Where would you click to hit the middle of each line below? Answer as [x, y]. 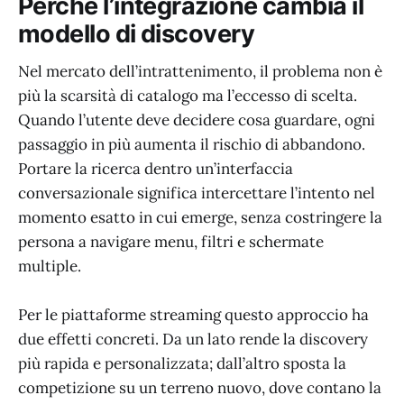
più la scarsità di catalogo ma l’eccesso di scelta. [188, 96]
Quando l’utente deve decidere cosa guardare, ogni [197, 120]
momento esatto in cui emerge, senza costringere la [200, 218]
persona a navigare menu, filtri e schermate [171, 242]
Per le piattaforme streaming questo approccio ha [193, 315]
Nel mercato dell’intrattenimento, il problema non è [200, 72]
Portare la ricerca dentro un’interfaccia [156, 169]
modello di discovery [137, 33]
